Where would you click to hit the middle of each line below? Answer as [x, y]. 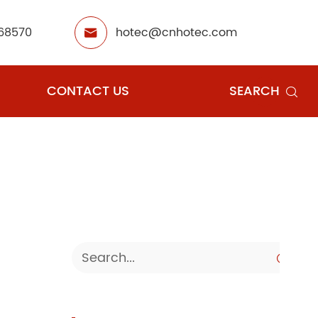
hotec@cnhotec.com [177, 33]
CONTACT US [88, 91]
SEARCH [255, 91]
